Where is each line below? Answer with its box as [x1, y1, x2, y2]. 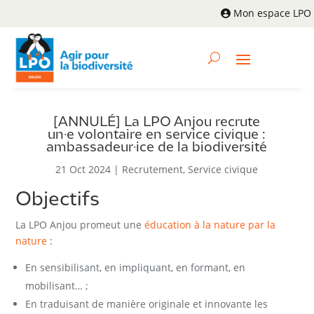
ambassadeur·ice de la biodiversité [46, 142, 268, 154]
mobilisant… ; [25, 279, 89, 293]
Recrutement [122, 163, 184, 177]
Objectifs [15, 191, 100, 210]
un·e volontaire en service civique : [48, 129, 266, 142]
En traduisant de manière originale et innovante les [25, 297, 268, 311]
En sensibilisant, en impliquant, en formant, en [25, 261, 246, 275]
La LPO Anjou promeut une [15, 218, 145, 232]
